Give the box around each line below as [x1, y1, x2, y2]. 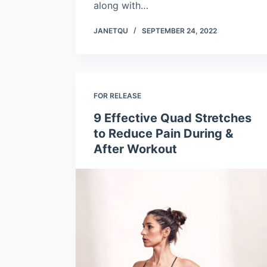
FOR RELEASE [94, 91, 141, 101]
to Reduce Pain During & [94, 126, 233, 141]
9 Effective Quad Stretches [94, 111, 252, 126]
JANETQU [94, 26, 128, 36]
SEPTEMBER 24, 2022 [142, 26, 217, 36]
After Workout [94, 142, 177, 157]
